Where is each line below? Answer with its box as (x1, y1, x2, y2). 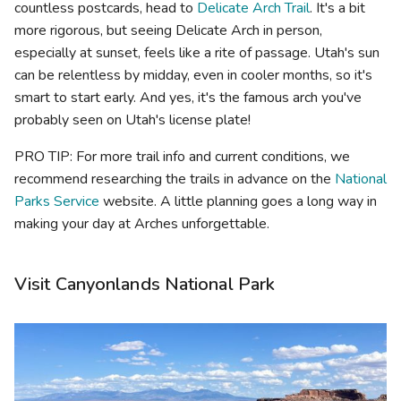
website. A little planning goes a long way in (99, 191, 377, 211)
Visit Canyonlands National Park (14, 271, 276, 296)
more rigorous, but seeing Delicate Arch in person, (14, 20, 322, 40)
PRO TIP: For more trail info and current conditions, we (14, 146, 350, 166)
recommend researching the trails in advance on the (14, 168, 335, 189)
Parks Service (14, 191, 99, 211)
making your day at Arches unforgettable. (14, 213, 269, 234)
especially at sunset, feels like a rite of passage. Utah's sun (14, 42, 380, 63)
